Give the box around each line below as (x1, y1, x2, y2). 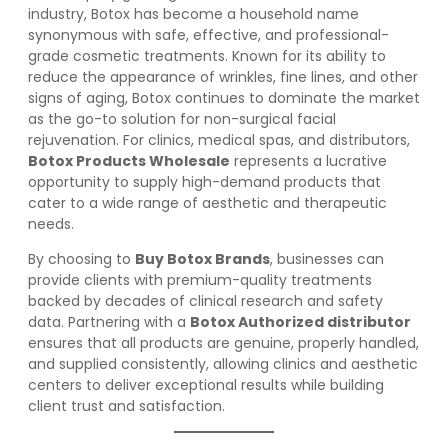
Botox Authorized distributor (190, 312, 411, 333)
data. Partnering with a (28, 312, 190, 333)
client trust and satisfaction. (28, 396, 225, 417)
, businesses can (270, 249, 384, 270)
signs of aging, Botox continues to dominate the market (28, 88, 420, 109)
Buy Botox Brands (135, 249, 270, 270)
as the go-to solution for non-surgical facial (28, 109, 336, 130)
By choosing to (28, 249, 135, 270)
